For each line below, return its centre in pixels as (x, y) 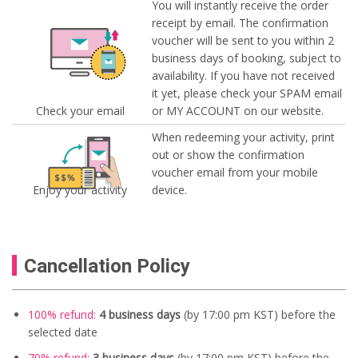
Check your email (80, 110)
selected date (63, 332)
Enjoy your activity (80, 189)
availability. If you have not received (243, 75)
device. (169, 189)
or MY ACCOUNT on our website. (238, 110)
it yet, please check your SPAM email (247, 93)
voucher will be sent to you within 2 (243, 40)
